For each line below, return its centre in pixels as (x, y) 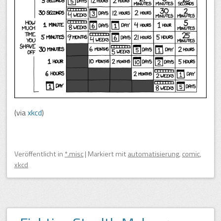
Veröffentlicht (36, 154)
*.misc (74, 154)
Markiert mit (108, 154)
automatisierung (153, 154)
